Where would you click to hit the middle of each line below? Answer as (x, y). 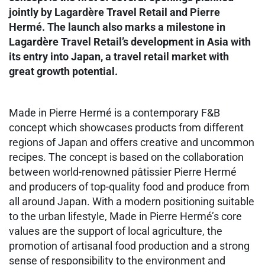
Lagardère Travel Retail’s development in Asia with (130, 42)
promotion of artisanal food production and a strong (129, 246)
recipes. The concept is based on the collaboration (126, 157)
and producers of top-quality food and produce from (129, 187)
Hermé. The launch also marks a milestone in (117, 27)
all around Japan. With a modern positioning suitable (132, 202)
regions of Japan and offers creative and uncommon (132, 143)
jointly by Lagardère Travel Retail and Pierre (114, 12)
